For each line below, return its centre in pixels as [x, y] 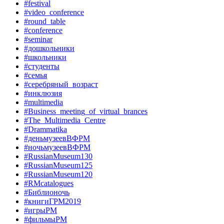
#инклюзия [43, 93]
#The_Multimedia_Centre [65, 120]
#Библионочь [47, 192]
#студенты [42, 66]
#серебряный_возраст [61, 84]
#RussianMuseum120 [58, 174]
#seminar [38, 39]
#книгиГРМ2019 [52, 201]
